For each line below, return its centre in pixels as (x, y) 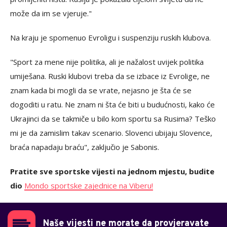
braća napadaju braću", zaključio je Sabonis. (85, 147)
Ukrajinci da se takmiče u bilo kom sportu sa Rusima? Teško (113, 119)
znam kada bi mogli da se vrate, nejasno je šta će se (101, 90)
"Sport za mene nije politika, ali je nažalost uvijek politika (107, 62)
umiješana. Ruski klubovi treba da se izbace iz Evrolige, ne (110, 76)
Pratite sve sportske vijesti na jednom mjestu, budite (112, 171)
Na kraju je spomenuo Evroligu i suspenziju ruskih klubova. (110, 37)
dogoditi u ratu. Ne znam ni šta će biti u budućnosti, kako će (112, 104)
